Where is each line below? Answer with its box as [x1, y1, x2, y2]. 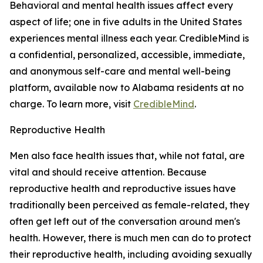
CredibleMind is [179, 32, 249, 44]
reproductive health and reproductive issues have [9, 183, 236, 194]
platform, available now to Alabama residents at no [9, 82, 244, 93]
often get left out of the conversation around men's [9, 215, 240, 227]
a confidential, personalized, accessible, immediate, [9, 49, 245, 60]
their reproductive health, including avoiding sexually [9, 248, 252, 260]
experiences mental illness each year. [9, 32, 179, 44]
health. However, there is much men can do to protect [9, 232, 251, 244]
